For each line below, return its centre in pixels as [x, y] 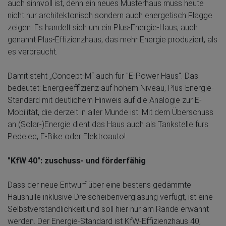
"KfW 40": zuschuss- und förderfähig [77, 160]
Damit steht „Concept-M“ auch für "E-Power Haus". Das [103, 76]
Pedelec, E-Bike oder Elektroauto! [67, 136]
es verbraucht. [33, 51]
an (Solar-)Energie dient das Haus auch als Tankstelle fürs [108, 124]
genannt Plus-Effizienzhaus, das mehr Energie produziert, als [112, 39]
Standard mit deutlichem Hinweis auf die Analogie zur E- [105, 100]
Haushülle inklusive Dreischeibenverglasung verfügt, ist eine [110, 197]
